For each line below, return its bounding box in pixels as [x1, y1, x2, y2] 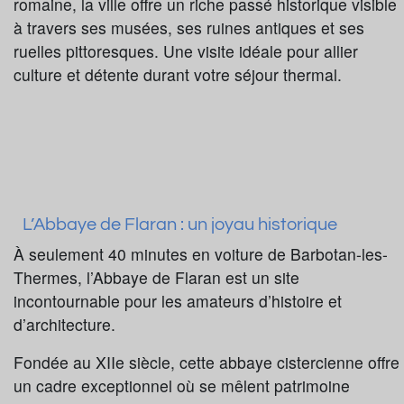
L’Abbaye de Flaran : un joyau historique [23, 215, 337, 234]
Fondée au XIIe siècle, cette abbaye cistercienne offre [14, 350, 399, 373]
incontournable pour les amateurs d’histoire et [14, 289, 342, 312]
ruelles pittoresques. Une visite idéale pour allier [14, 39, 358, 62]
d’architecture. [14, 312, 115, 335]
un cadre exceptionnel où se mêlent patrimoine [14, 373, 350, 397]
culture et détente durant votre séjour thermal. [14, 62, 342, 86]
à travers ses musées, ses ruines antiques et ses [14, 15, 364, 39]
